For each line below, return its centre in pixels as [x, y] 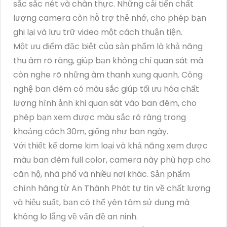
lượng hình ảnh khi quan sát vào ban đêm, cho [105, 103]
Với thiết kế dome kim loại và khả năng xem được [110, 146]
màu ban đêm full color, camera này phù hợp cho [112, 160]
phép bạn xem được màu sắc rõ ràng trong [100, 118]
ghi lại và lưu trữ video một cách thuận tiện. [98, 32]
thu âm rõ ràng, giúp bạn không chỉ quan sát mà [108, 61]
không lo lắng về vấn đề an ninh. [75, 217]
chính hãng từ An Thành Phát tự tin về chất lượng [112, 188]
